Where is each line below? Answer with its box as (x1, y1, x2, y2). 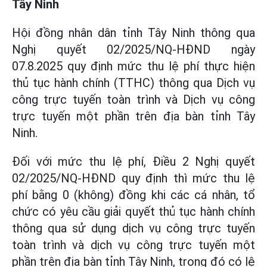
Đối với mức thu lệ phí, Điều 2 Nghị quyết (12, 154, 255, 169)
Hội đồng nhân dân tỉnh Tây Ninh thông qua (12, 25, 255, 40)
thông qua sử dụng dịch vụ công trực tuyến (12, 221, 255, 235)
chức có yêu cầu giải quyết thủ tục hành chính (12, 204, 255, 219)
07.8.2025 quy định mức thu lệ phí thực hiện (12, 58, 255, 73)
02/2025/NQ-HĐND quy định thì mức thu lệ (12, 170, 255, 185)
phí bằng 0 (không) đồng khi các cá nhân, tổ (12, 187, 255, 202)
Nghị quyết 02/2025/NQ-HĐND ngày (12, 42, 255, 57)
